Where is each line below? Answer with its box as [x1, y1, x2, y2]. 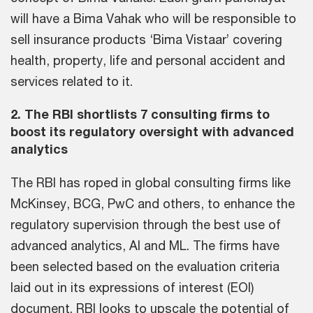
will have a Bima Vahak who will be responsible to [10, 10, 296, 26]
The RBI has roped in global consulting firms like [10, 174, 291, 190]
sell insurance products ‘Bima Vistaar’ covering [10, 31, 282, 47]
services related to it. [10, 73, 133, 89]
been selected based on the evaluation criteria [10, 258, 279, 274]
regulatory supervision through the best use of [10, 216, 281, 232]
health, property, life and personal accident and [10, 52, 285, 68]
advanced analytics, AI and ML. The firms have [10, 237, 279, 253]
